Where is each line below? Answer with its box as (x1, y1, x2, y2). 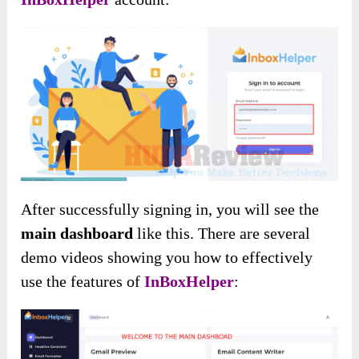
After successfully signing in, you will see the (21, 200, 320, 219)
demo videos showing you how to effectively (21, 248, 313, 267)
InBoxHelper (144, 272, 235, 291)
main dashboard (21, 224, 134, 243)
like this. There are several (133, 224, 311, 243)
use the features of (21, 272, 145, 291)
